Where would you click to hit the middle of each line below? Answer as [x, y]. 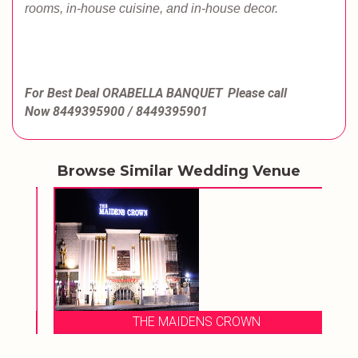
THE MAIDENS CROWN [179, 322]
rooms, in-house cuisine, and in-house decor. [153, 8]
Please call [257, 93]
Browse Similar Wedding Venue [179, 171]
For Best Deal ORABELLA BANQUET [124, 93]
